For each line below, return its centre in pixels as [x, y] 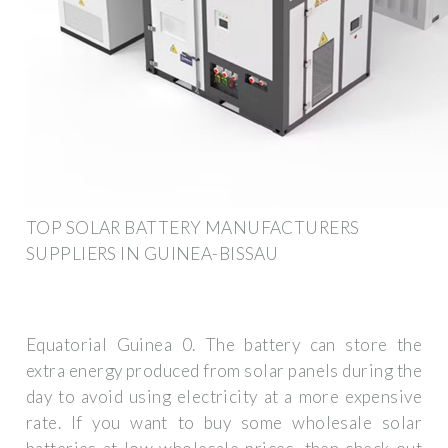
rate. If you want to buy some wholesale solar [224, 423]
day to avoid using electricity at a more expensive [224, 397]
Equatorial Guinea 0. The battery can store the [224, 345]
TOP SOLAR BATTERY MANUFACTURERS [193, 227]
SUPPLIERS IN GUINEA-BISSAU [152, 253]
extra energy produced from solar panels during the [224, 371]
